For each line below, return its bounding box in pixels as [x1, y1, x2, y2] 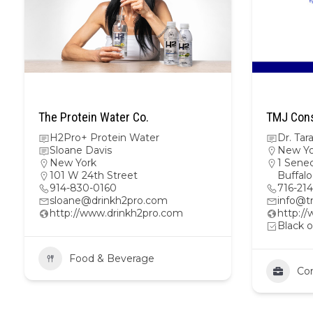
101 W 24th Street [50, 169, 138, 182]
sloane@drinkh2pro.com [50, 194, 168, 207]
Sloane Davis [50, 144, 112, 156]
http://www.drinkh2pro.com [50, 207, 183, 219]
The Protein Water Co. [38, 110, 149, 124]
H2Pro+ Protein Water [50, 131, 159, 144]
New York [50, 156, 96, 169]
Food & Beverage [69, 252, 154, 265]
